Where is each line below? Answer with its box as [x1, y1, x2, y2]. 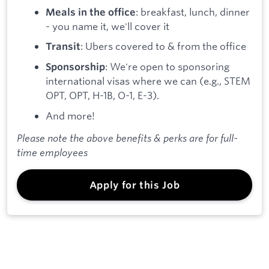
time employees [17, 146, 88, 159]
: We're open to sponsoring [105, 59, 229, 73]
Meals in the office [46, 5, 136, 18]
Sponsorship [46, 60, 105, 73]
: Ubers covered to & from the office [80, 40, 246, 53]
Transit [46, 40, 80, 53]
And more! [46, 109, 95, 122]
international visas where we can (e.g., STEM [46, 74, 250, 87]
